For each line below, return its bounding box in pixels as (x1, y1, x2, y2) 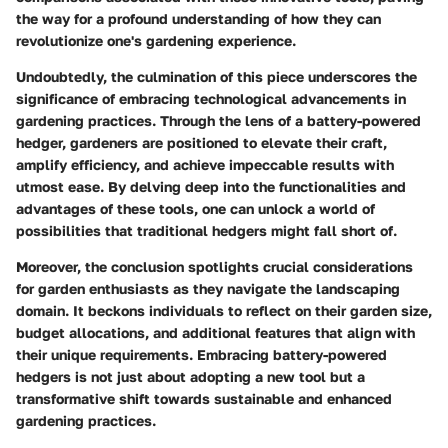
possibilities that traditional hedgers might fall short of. (16, 221, 397, 239)
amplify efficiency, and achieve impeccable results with (16, 155, 394, 173)
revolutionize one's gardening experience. (16, 31, 296, 49)
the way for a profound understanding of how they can (16, 9, 381, 27)
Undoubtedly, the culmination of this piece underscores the (16, 67, 417, 85)
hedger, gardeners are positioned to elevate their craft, (16, 133, 387, 151)
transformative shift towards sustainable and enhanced (16, 389, 392, 407)
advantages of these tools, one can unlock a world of (16, 199, 375, 217)
